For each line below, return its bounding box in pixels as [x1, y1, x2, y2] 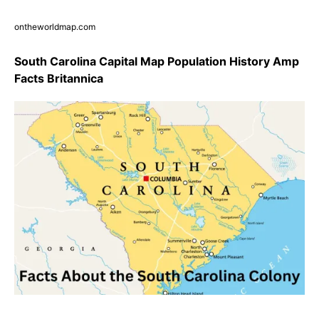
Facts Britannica [14, 70, 103, 85]
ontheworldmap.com [14, 21, 95, 32]
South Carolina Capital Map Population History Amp [14, 53, 299, 68]
